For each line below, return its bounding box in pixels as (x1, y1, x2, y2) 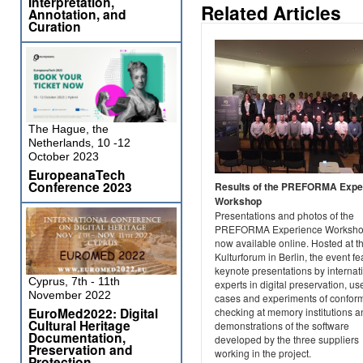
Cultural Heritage (28, 316, 130, 335)
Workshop (215, 194, 262, 209)
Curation (28, 17, 81, 36)
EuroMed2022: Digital (28, 304, 158, 322)
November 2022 (28, 288, 111, 301)
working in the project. (215, 346, 311, 361)
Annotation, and (28, 5, 126, 23)
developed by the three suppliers (215, 332, 359, 347)
